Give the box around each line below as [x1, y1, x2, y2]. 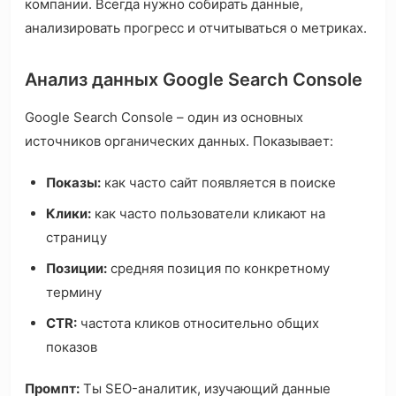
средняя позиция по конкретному [107, 260, 330, 278]
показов [46, 339, 97, 356]
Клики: [46, 205, 91, 223]
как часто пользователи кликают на [91, 205, 325, 223]
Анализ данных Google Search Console [25, 69, 362, 91]
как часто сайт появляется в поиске [101, 174, 336, 192]
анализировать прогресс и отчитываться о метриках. [25, 19, 367, 37]
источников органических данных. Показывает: [25, 133, 333, 150]
